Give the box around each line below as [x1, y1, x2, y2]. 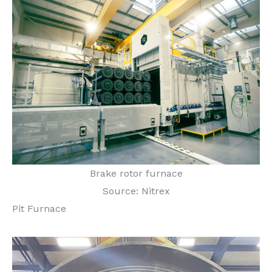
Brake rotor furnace [89, 168, 183, 180]
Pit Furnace [12, 203, 66, 215]
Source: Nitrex [102, 185, 170, 197]
